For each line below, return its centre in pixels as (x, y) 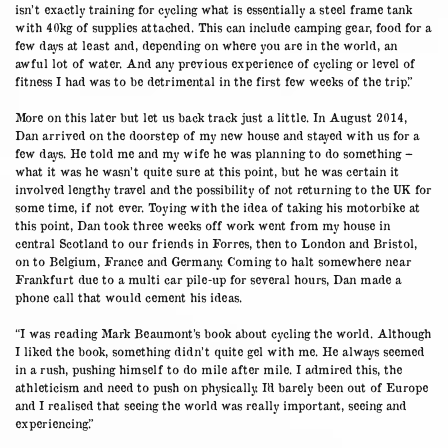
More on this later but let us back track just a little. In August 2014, (211, 116)
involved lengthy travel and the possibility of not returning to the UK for (223, 188)
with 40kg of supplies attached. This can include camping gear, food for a (223, 26)
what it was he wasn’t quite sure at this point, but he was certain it (207, 170)
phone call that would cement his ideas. (128, 296)
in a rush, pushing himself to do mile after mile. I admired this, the (208, 368)
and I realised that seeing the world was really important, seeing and (210, 404)
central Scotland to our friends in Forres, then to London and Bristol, (216, 242)
